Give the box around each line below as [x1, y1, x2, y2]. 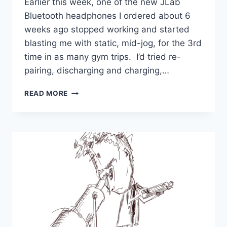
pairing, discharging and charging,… [24, 65, 169, 76]
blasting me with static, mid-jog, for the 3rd [24, 38, 202, 49]
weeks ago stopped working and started [24, 24, 190, 35]
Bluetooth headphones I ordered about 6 [24, 11, 191, 21]
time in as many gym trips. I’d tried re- [24, 52, 181, 62]
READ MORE [24, 89, 68, 98]
